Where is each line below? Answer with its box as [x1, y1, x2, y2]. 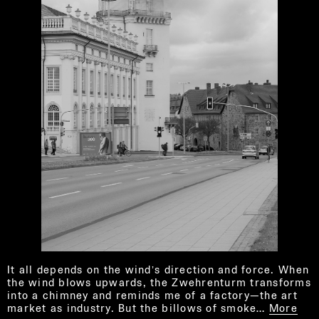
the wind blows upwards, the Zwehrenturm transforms [7, 275, 312, 289]
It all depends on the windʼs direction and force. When [7, 262, 310, 276]
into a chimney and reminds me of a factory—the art [7, 288, 298, 302]
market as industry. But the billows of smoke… [7, 300, 266, 315]
